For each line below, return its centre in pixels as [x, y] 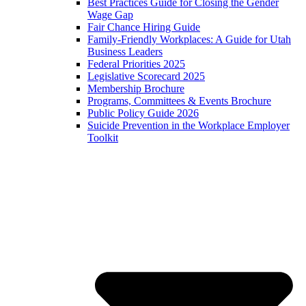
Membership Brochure [136, 88]
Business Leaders [125, 52]
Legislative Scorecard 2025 [146, 76]
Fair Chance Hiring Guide [144, 27]
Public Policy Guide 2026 [143, 113]
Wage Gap [110, 15]
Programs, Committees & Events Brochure [179, 101]
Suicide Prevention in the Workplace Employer [189, 125]
